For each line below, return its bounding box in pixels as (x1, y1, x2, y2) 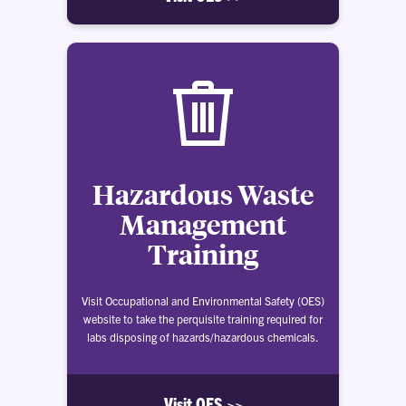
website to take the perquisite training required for (83, 312, 323, 325)
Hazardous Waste (92, 177, 314, 212)
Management (120, 207, 286, 242)
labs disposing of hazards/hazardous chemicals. (87, 330, 319, 343)
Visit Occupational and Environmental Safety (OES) (82, 294, 324, 307)
